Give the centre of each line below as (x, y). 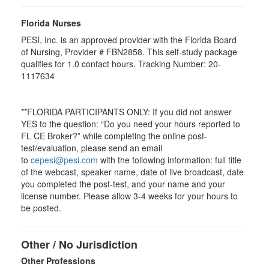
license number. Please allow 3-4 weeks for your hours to (129, 196)
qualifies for (44, 64)
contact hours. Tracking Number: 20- (150, 64)
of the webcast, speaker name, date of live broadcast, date (132, 172)
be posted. (41, 208)
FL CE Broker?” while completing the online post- (114, 136)
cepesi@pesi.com (64, 160)
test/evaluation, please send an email (92, 148)
